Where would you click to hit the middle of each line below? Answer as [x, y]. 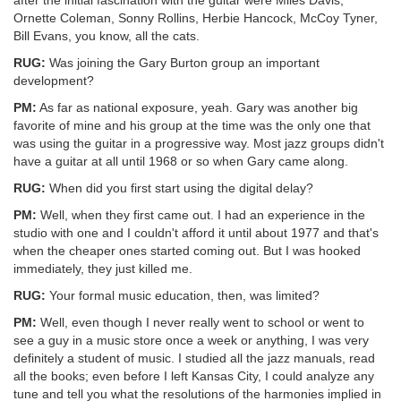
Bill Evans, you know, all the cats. [107, 36]
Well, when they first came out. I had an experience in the [201, 215]
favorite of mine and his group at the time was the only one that [192, 125]
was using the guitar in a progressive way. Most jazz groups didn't [199, 143]
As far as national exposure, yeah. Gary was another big [197, 107]
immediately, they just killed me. [103, 269]
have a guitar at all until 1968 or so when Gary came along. [181, 161]
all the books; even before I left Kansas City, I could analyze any [194, 376]
